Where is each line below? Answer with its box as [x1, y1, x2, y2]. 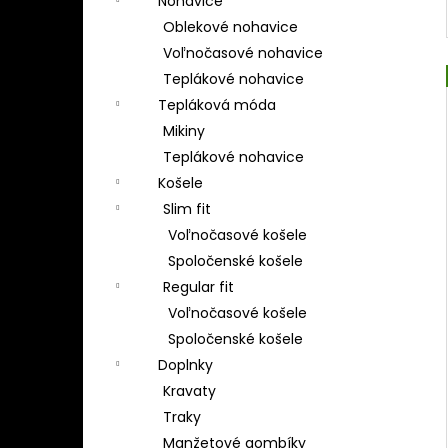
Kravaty [163, 381, 216, 402]
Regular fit [163, 277, 234, 298]
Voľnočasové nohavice [163, 43, 323, 64]
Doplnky [158, 355, 213, 376]
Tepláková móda [158, 95, 276, 116]
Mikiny [163, 121, 205, 142]
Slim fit [163, 199, 211, 220]
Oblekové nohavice [163, 17, 298, 38]
